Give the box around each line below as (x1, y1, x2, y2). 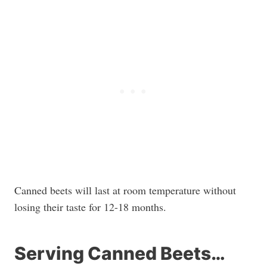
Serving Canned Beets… (14, 243, 225, 264)
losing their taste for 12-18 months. (14, 200, 166, 214)
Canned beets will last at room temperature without (14, 183, 236, 197)
